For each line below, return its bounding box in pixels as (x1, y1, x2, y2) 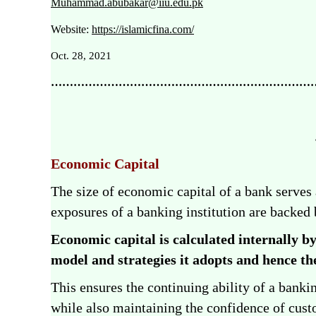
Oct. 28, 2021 (51, 50, 111, 61)
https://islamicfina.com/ (92, 23, 194, 35)
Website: (51, 23, 92, 35)
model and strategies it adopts (51, 252, 233, 267)
